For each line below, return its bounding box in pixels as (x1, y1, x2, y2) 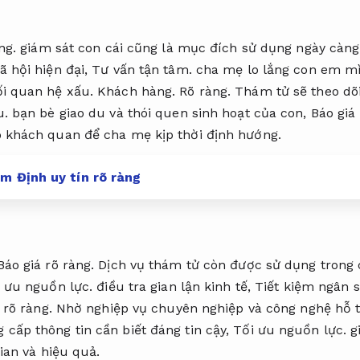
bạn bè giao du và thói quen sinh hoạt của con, (7, 104, 311, 121)
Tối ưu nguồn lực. (233, 322, 347, 338)
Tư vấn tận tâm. (92, 61, 192, 77)
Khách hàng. (97, 83, 176, 99)
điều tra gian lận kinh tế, (92, 279, 256, 295)
